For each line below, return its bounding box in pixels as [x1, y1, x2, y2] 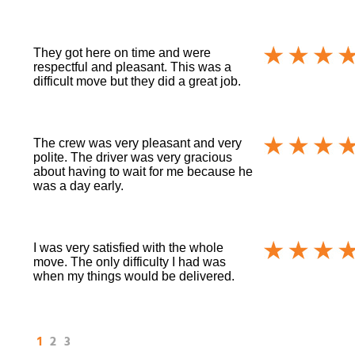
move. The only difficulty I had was [33, 255, 227, 269]
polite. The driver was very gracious [33, 151, 233, 165]
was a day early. [33, 179, 124, 193]
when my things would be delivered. [33, 269, 235, 284]
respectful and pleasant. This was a [33, 60, 232, 74]
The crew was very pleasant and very [33, 136, 242, 151]
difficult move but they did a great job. [33, 74, 242, 89]
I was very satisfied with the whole [33, 241, 224, 255]
